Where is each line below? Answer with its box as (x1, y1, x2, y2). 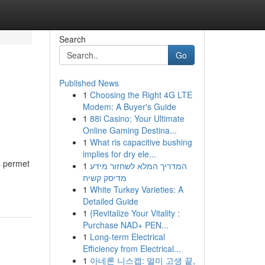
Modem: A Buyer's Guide (82, 101, 176, 112)
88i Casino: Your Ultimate (89, 112, 185, 124)
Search (59, 33, 86, 45)
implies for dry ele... (82, 148, 156, 160)
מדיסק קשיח (82, 172, 127, 183)
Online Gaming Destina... (82, 124, 177, 136)
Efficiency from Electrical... (82, 243, 181, 254)
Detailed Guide (82, 195, 138, 207)
